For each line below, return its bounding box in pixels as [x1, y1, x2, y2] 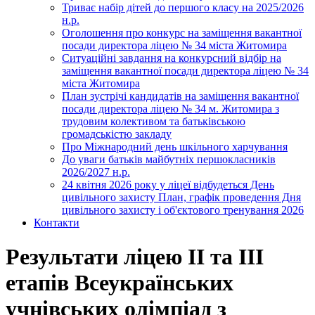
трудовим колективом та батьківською [62, 115, 245, 127]
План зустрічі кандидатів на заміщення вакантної [62, 90, 299, 102]
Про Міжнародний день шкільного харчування [62, 141, 288, 153]
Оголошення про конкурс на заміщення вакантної [62, 27, 302, 39]
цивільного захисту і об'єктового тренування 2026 [62, 204, 304, 216]
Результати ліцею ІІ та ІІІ [6, 244, 264, 270]
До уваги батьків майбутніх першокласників [62, 153, 276, 165]
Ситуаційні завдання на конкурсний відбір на [62, 52, 281, 64]
